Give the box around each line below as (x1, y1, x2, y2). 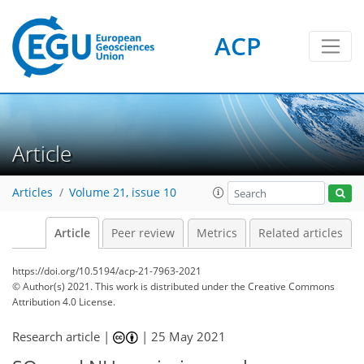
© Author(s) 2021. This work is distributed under (12, 279, 231, 293)
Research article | (12, 328, 113, 344)
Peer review (111, 226, 175, 240)
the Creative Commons (231, 279, 335, 293)
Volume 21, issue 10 (69, 185, 176, 201)
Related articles (258, 226, 343, 240)
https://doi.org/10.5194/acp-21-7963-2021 (12, 264, 201, 278)
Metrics (196, 226, 237, 240)
